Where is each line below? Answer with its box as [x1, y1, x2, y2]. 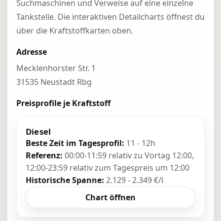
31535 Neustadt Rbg [16, 76, 92, 87]
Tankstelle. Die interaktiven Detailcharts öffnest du [16, 11, 205, 22]
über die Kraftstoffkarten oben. [16, 25, 133, 36]
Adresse [16, 46, 47, 57]
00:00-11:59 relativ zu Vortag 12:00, [63, 150, 194, 161]
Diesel [26, 126, 51, 137]
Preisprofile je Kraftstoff [16, 98, 110, 109]
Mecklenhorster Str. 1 [16, 63, 96, 74]
